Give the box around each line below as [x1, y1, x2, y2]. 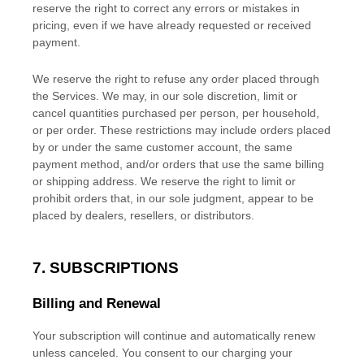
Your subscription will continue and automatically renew [32, 329, 315, 343]
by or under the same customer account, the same [32, 141, 292, 154]
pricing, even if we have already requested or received [32, 19, 311, 32]
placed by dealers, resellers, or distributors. [32, 209, 254, 223]
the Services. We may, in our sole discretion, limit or [32, 89, 297, 103]
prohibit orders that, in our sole [32, 192, 193, 206]
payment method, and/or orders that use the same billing [32, 158, 324, 171]
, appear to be [241, 192, 314, 206]
